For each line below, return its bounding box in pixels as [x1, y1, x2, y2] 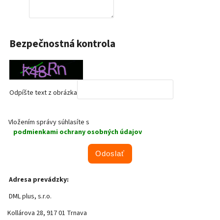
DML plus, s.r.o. [7, 192, 52, 202]
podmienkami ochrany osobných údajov [13, 127, 142, 137]
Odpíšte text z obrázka [9, 88, 77, 98]
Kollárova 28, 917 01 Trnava [7, 208, 87, 219]
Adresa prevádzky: [9, 175, 69, 185]
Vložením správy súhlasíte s [8, 117, 89, 128]
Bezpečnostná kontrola [9, 36, 115, 52]
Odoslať [95, 149, 125, 158]
